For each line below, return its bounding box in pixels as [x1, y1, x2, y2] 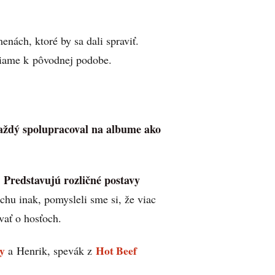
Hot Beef [96, 242, 137, 258]
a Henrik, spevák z [8, 242, 92, 258]
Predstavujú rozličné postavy [4, 172, 140, 188]
